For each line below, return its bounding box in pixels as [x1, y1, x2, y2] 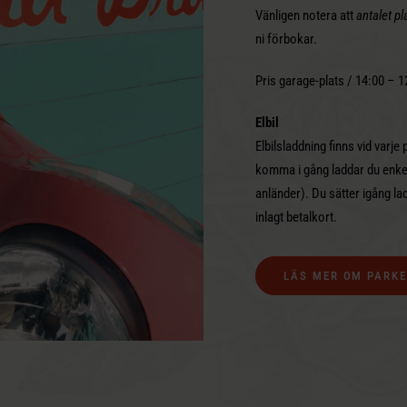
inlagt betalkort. [254, 208, 337, 225]
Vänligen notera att [254, 6, 356, 24]
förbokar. [266, 30, 317, 47]
